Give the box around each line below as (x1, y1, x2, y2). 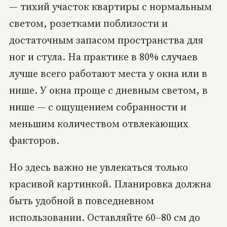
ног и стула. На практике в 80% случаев (9, 50, 198, 64)
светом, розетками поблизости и (9, 16, 168, 31)
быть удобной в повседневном (9, 194, 154, 208)
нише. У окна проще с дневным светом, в (9, 83, 208, 98)
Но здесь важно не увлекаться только (9, 160, 188, 175)
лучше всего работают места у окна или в (9, 66, 207, 81)
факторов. (9, 133, 59, 148)
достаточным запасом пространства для (9, 33, 203, 48)
